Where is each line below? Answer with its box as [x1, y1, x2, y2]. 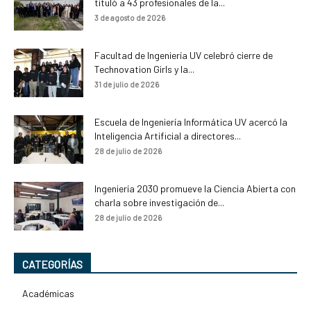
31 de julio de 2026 [94, 80, 159, 90]
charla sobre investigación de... [94, 196, 224, 209]
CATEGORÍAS [22, 258, 83, 271]
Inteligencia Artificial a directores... [94, 130, 241, 142]
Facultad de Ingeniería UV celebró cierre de [94, 49, 273, 62]
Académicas [22, 287, 74, 300]
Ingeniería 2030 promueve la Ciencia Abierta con [94, 183, 296, 195]
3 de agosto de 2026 [94, 13, 165, 23]
